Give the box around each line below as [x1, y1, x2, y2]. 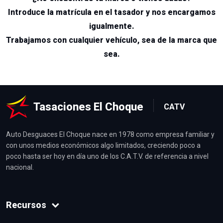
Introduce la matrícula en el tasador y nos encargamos [7, 7, 216, 17]
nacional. [6, 163, 34, 171]
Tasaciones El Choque [33, 101, 143, 113]
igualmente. [89, 21, 134, 31]
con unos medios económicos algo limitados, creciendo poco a [6, 141, 201, 149]
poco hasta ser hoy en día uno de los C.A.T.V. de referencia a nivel [6, 152, 209, 160]
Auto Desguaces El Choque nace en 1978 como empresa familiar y [6, 130, 215, 138]
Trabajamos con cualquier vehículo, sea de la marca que [6, 35, 217, 45]
